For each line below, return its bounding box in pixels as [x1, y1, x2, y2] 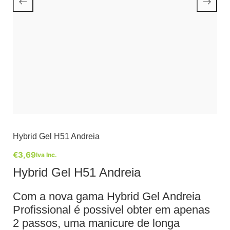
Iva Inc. [36, 150, 57, 159]
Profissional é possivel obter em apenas [13, 203, 210, 216]
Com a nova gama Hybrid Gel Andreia [13, 189, 201, 203]
